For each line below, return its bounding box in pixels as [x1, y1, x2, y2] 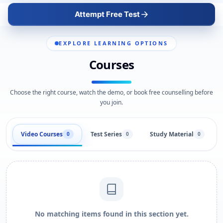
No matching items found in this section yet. [34, 209, 189, 219]
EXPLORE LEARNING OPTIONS [59, 39, 168, 47]
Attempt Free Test [74, 9, 140, 19]
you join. [100, 98, 123, 107]
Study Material [150, 129, 194, 138]
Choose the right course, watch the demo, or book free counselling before [10, 88, 213, 97]
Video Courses [21, 129, 63, 138]
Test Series [91, 129, 122, 138]
